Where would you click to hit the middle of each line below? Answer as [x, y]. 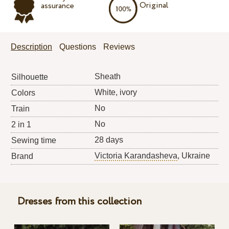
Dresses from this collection [79, 201]
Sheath [108, 77]
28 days [109, 140]
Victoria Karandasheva [136, 156]
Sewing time [34, 141]
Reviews [119, 47]
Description [32, 47]
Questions [78, 47]
